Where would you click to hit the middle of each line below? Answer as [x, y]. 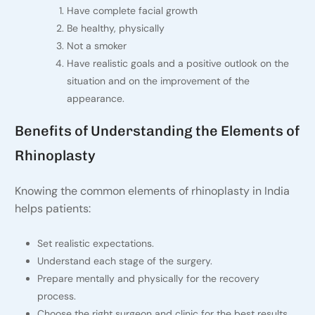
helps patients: [52, 209]
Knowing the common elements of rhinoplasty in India [152, 191]
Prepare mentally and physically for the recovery [148, 279]
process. [56, 296]
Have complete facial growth [132, 11]
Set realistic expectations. [95, 244]
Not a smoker [96, 46]
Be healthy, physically [115, 28]
